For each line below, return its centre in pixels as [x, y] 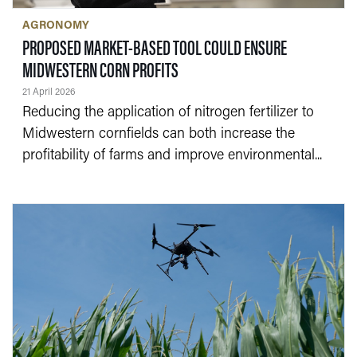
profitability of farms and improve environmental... [172, 156]
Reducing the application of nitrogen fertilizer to [168, 113]
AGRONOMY [55, 26]
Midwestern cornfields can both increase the [158, 135]
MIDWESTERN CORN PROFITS [100, 69]
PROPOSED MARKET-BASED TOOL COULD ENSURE [154, 47]
